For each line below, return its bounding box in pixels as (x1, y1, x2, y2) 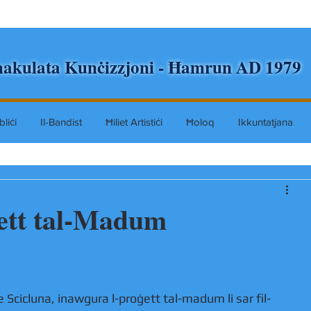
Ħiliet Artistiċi (106, 116, 162, 128)
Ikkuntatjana (238, 116, 293, 128)
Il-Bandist (40, 116, 82, 128)
